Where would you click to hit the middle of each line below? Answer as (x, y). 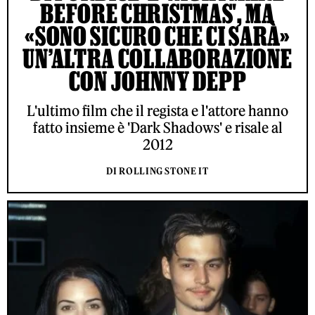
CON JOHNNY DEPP (157, 81)
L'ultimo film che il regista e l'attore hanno (157, 111)
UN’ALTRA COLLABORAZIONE (157, 59)
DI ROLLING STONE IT (157, 172)
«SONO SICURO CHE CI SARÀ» (157, 36)
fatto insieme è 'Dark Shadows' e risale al (157, 128)
